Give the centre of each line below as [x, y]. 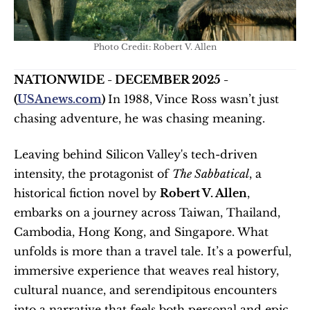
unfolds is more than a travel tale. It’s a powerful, [153, 251]
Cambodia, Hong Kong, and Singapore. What [141, 232]
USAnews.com [60, 99]
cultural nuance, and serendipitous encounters [145, 290]
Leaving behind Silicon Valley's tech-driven [136, 154]
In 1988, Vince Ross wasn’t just [193, 99]
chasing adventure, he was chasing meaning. [139, 118]
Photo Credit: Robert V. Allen [155, 47]
